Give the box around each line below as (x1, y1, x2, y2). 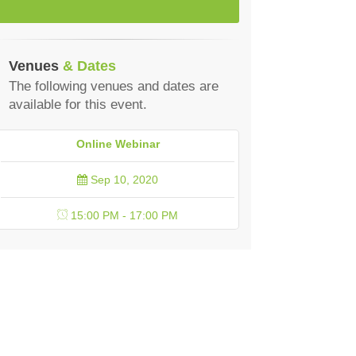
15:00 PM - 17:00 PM (68, 208, 178, 222)
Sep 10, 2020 (87, 172, 158, 186)
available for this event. (9, 96, 147, 112)
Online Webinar (75, 137, 160, 150)
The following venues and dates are (9, 78, 219, 94)
